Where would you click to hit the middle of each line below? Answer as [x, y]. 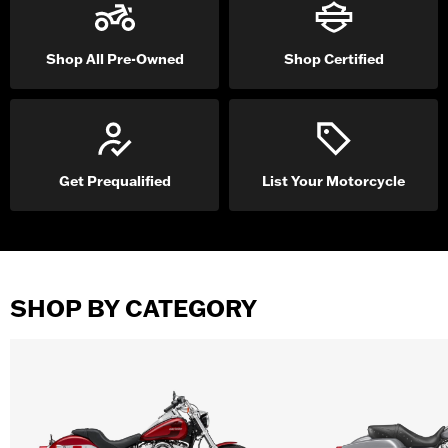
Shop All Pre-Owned [114, 59]
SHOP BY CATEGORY [133, 308]
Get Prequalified [114, 181]
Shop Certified [333, 59]
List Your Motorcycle [333, 181]
